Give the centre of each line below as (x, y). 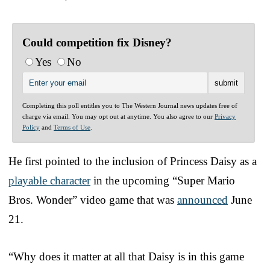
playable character (49, 180)
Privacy (225, 116)
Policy (31, 127)
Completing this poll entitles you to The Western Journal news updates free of (130, 105)
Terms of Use (72, 127)
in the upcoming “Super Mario (163, 180)
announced (202, 199)
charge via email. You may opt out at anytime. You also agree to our (118, 116)
